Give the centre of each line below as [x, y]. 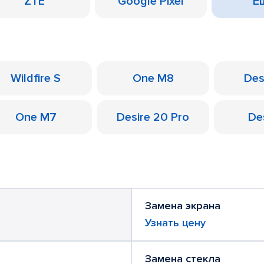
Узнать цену [175, 223]
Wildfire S [36, 78]
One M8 [153, 78]
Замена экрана [183, 206]
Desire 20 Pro [153, 117]
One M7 [36, 117]
